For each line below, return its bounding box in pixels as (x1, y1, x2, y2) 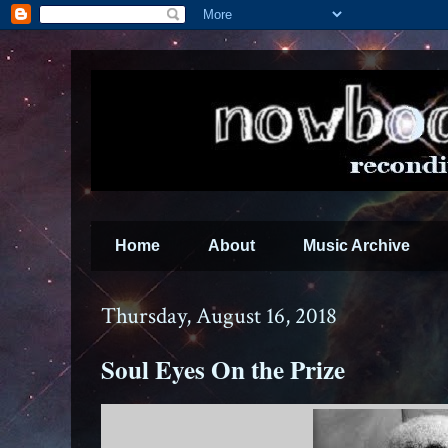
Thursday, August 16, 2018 (101, 301, 337, 331)
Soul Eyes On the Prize (101, 351, 345, 388)
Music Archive (303, 237, 410, 254)
